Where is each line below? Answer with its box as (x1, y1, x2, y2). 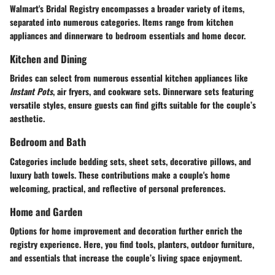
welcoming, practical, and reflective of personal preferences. (10, 181, 225, 195)
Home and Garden (10, 203, 82, 219)
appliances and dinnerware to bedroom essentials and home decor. (10, 29, 246, 42)
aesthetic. (10, 112, 45, 125)
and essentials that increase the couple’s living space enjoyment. (10, 250, 242, 264)
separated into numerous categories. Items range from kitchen (10, 15, 233, 29)
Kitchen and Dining (10, 51, 87, 67)
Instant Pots (10, 85, 53, 98)
